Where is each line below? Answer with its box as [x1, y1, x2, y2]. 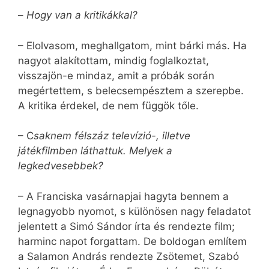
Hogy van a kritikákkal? [26, 9, 138, 22]
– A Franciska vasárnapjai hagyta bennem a [18, 190, 229, 202]
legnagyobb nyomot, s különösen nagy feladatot [18, 205, 251, 217]
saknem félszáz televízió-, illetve [34, 130, 190, 142]
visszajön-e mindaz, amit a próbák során [18, 69, 214, 82]
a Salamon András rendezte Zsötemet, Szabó [18, 250, 239, 262]
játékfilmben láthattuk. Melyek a [18, 145, 172, 157]
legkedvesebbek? [18, 160, 103, 172]
